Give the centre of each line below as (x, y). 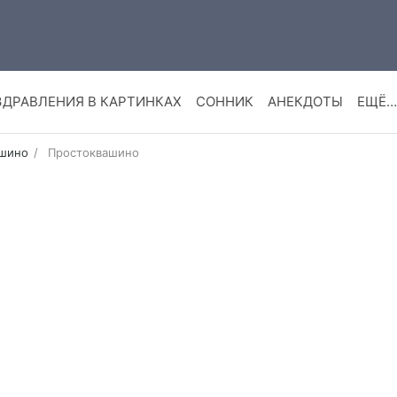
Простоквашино (93, 153)
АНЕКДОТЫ (305, 102)
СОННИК (225, 102)
